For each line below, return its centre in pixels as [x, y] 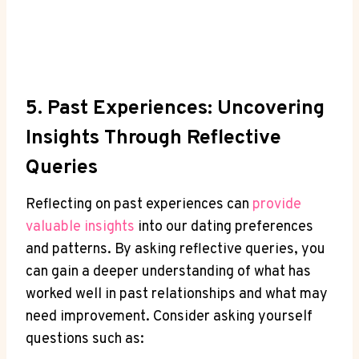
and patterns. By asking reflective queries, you [175, 249]
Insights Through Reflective [153, 139]
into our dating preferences [224, 227]
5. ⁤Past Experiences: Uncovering [175, 109]
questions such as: [85, 339]
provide [277, 204]
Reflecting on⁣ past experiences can [139, 204]
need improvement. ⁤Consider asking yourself [169, 317]
